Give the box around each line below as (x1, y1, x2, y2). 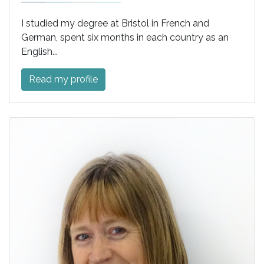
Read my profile (29, 74, 98, 85)
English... (21, 46, 58, 58)
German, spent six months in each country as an (21, 32, 229, 44)
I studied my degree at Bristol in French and (21, 18, 209, 29)
